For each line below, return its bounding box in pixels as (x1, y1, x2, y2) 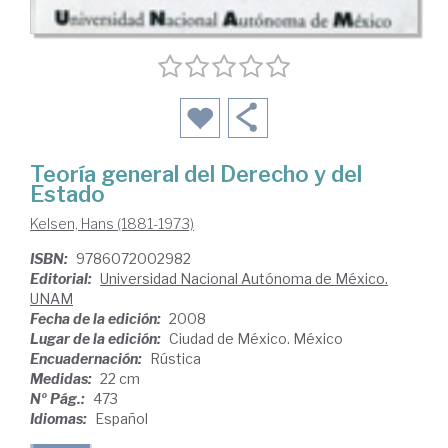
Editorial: (30, 270, 95, 288)
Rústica (150, 350, 201, 368)
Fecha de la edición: (30, 310, 164, 328)
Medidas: (30, 370, 95, 388)
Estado (30, 181, 105, 208)
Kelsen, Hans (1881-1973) (30, 215, 194, 233)
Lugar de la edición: (30, 330, 164, 348)
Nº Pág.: (30, 390, 88, 408)
